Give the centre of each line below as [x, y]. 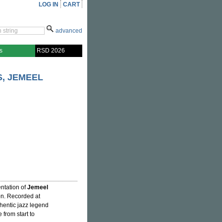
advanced [69, 31]
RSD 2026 [51, 51]
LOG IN [49, 4]
